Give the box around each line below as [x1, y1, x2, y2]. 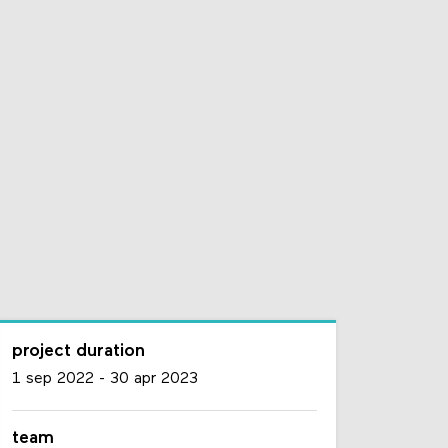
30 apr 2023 [110, 371, 199, 388]
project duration [12, 342, 146, 362]
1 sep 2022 [12, 371, 95, 388]
